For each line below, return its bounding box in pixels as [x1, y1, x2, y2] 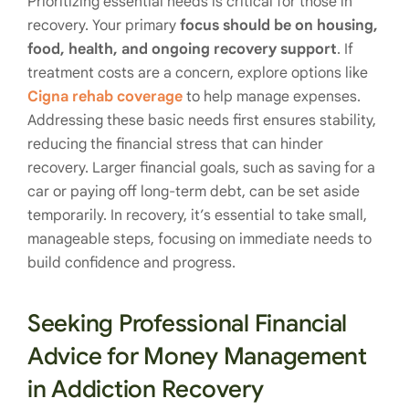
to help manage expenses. [183, 87, 361, 106]
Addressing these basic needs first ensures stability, [27, 110, 376, 130]
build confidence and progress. [27, 253, 236, 272]
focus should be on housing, [180, 16, 378, 35]
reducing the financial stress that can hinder [27, 134, 323, 153]
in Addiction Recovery [27, 373, 264, 404]
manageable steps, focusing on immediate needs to [27, 229, 372, 248]
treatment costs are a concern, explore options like [27, 63, 368, 82]
